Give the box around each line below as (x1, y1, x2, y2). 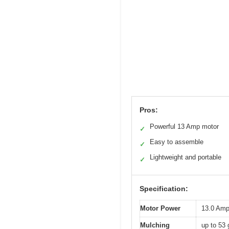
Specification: (140, 184, 188, 193)
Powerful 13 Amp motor (150, 122, 219, 130)
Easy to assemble (150, 138, 203, 146)
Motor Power (140, 204, 180, 212)
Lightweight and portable (150, 153, 221, 161)
